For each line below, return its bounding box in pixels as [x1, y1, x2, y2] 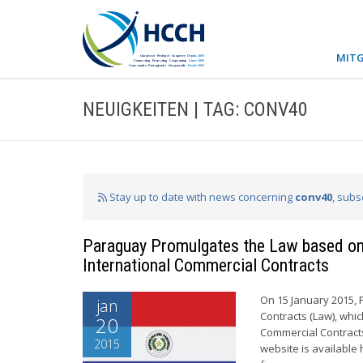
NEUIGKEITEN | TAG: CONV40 [83, 98, 308, 121]
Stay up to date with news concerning [107, 190, 296, 204]
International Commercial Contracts [83, 255, 329, 275]
